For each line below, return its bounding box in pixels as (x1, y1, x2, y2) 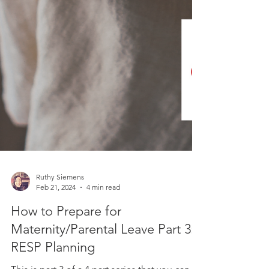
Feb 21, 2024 (36, 204, 76, 213)
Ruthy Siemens (36, 194, 84, 203)
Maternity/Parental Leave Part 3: (11, 243, 195, 259)
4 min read (86, 204, 120, 213)
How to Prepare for (11, 225, 121, 241)
